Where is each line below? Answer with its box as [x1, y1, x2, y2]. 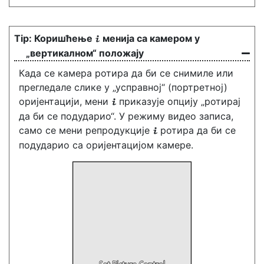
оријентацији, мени [19, 95, 111, 107]
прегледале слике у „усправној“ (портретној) [19, 81, 227, 93]
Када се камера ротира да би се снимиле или [19, 67, 233, 79]
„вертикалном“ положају [26, 47, 144, 59]
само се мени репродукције [19, 124, 153, 136]
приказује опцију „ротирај [119, 95, 240, 107]
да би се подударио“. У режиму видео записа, [19, 110, 233, 122]
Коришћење [34, 32, 95, 44]
